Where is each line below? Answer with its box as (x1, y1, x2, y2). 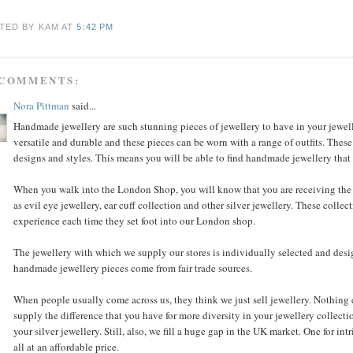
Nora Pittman (13, 98, 70, 113)
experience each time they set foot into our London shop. (13, 214, 256, 229)
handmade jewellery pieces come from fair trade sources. (13, 261, 253, 276)
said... (69, 98, 97, 113)
